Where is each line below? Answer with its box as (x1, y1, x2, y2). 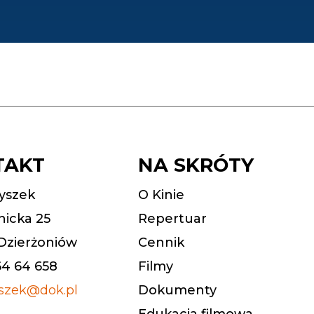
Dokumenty (138, 282, 217, 299)
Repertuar (138, 211, 207, 227)
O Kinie (138, 187, 184, 203)
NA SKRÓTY (138, 153, 254, 177)
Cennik (138, 235, 184, 251)
